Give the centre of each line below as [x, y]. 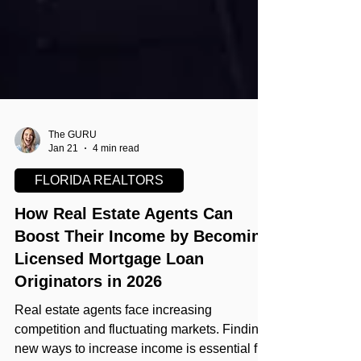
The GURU [73, 167]
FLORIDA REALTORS [99, 212]
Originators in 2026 [88, 313]
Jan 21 [63, 180]
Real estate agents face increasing [113, 342]
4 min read [116, 180]
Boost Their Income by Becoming [143, 268]
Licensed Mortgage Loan [109, 291]
